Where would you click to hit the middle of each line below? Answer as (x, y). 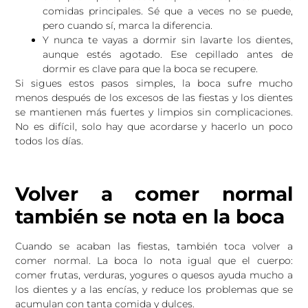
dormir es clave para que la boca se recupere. (151, 68)
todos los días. (49, 141)
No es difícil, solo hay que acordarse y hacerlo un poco (154, 126)
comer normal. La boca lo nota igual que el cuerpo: (154, 260)
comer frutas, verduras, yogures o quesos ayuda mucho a (154, 275)
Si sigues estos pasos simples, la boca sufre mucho (154, 83)
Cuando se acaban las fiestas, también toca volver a (154, 246)
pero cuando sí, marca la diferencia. (128, 25)
